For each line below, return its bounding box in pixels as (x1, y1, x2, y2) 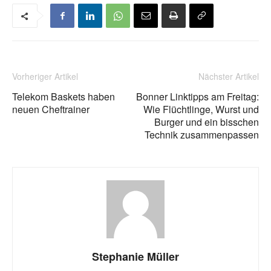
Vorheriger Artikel (12, 70, 78, 82)
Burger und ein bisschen (154, 115, 259, 129)
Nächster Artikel (198, 70, 259, 82)
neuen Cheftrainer (12, 102, 90, 116)
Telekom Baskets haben (12, 90, 115, 103)
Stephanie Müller (92, 249, 179, 264)
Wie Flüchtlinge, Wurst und (143, 102, 259, 116)
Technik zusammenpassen (145, 128, 259, 142)
